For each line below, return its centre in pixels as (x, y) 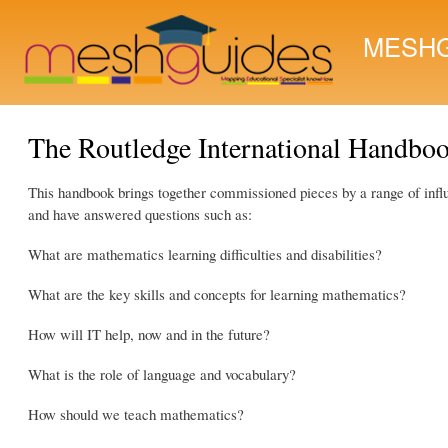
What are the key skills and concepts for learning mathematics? (217, 293)
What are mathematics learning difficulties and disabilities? (205, 253)
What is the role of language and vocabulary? (162, 373)
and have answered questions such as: (140, 214)
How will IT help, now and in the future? (149, 333)
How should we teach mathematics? (136, 413)
